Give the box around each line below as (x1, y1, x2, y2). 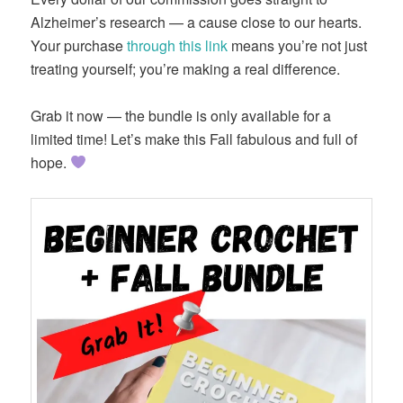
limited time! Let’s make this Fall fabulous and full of (31, 128, 358, 149)
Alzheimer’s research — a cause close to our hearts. (31, 11, 363, 32)
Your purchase (31, 34, 124, 56)
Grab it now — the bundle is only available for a (31, 104, 332, 126)
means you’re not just (228, 34, 368, 56)
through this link (123, 34, 228, 56)
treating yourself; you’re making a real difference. (31, 58, 341, 79)
